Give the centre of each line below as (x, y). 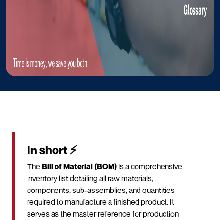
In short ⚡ (52, 150)
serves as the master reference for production (103, 213)
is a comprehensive (150, 166)
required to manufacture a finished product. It (101, 202)
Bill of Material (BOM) (79, 166)
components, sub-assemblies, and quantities (101, 190)
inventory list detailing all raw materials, (90, 178)
